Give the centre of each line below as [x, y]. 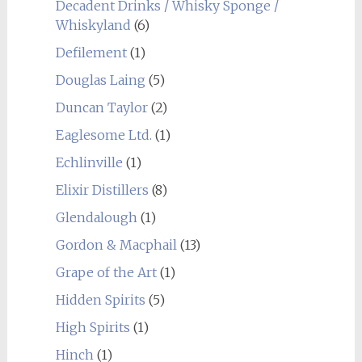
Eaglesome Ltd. [103, 135]
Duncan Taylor [101, 107]
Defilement [91, 52]
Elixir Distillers [102, 189]
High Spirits [93, 327]
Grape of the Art [106, 272]
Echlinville [89, 162]
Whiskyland [93, 25]
